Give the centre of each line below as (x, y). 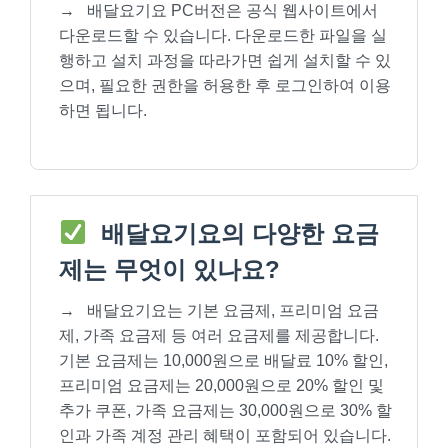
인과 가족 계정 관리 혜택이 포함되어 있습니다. (225, 435)
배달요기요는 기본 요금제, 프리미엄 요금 (231, 310)
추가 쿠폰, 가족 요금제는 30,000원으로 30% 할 (225, 410)
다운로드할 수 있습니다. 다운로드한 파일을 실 (223, 35)
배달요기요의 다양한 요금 (237, 233)
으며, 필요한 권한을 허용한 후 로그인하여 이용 (225, 85)
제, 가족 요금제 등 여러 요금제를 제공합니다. (219, 335)
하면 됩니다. (103, 110)
